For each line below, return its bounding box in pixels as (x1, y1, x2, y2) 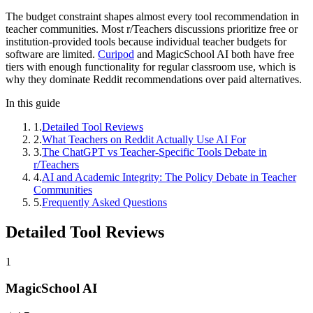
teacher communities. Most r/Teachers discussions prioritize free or (6, 22, 298, 35)
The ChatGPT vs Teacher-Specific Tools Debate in (42, 145, 267, 158)
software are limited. (6, 48, 98, 60)
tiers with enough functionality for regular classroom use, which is (6, 60, 296, 73)
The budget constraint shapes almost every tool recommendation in (6, 10, 299, 22)
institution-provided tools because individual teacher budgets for (6, 35, 286, 48)
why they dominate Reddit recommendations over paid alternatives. (6, 73, 302, 85)
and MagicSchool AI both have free (134, 48, 294, 60)
